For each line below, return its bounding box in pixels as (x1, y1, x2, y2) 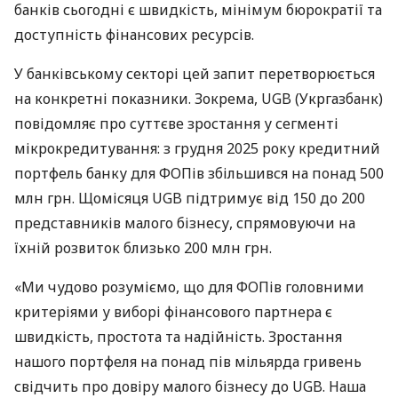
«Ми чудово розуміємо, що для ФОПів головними (14, 276, 364, 297)
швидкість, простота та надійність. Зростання (14, 326, 342, 346)
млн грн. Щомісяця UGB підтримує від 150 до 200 (14, 187, 365, 208)
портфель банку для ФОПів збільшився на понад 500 (14, 163, 384, 183)
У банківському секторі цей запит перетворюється (14, 63, 375, 84)
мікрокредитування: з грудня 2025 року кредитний (14, 138, 380, 158)
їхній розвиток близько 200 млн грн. (14, 237, 272, 258)
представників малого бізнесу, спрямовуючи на (14, 212, 355, 233)
